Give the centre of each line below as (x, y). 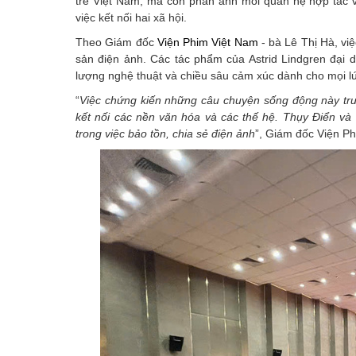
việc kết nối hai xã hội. (131, 18)
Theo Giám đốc (116, 43)
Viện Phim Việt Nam (207, 43)
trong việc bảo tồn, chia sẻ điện (156, 134)
